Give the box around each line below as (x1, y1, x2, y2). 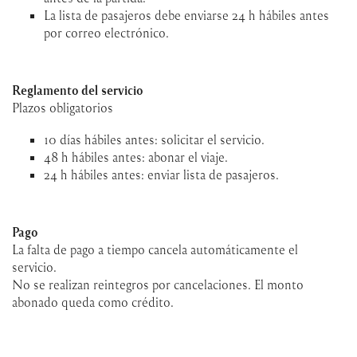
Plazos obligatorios (12, 99, 113, 116)
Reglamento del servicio (12, 81, 143, 98)
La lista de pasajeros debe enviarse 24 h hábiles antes (44, 6, 329, 23)
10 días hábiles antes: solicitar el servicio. (44, 131, 265, 147)
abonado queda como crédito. (12, 293, 174, 310)
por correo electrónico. (44, 24, 169, 41)
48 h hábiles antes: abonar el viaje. (44, 148, 228, 165)
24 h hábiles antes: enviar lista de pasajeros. (44, 166, 279, 182)
